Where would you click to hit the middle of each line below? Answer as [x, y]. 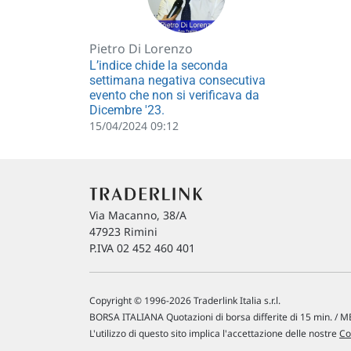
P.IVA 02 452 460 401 [142, 248]
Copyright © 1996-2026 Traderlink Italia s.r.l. [185, 300]
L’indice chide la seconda [159, 65]
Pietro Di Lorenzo [141, 49]
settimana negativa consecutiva [177, 80]
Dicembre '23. [127, 110]
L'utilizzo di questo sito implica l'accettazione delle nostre [214, 333]
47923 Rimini [123, 232]
